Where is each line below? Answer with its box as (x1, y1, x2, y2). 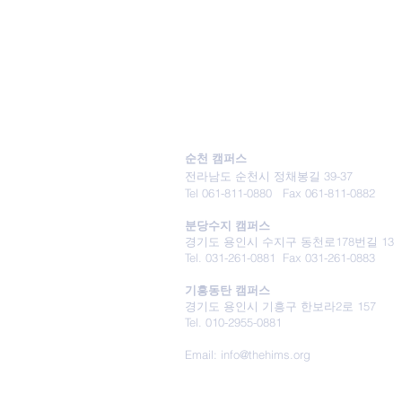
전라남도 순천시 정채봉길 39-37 (185, 169, 353, 183)
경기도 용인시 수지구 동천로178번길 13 (185, 234, 394, 249)
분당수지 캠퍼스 (185, 218, 274, 232)
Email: (185, 347, 221, 362)
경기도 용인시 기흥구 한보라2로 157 (185, 299, 376, 313)
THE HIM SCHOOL (188, 113, 310, 130)
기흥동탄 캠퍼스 (185, 283, 274, 297)
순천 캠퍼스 (185, 151, 250, 165)
